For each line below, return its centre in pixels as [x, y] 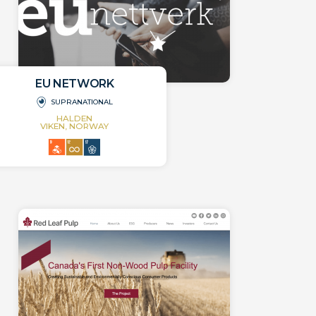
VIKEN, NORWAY [75, 127]
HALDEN [75, 119]
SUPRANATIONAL [82, 102]
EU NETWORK [75, 84]
